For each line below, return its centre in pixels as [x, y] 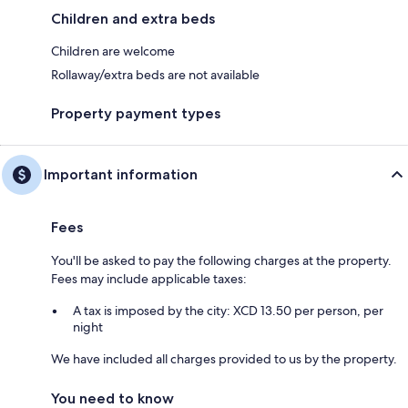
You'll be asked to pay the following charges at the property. [221, 261]
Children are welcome [113, 51]
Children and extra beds [133, 19]
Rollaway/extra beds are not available [155, 75]
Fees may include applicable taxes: [149, 279]
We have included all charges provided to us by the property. [224, 359]
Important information [121, 175]
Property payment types [136, 114]
